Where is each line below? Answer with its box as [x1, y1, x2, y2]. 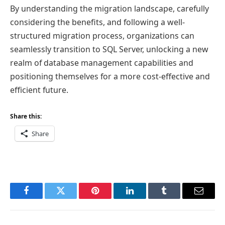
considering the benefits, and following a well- [10, 16, 185, 28]
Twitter [60, 193, 86, 203]
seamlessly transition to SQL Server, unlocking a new [10, 43, 208, 55]
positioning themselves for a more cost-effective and [10, 70, 210, 82]
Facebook [25, 193, 61, 203]
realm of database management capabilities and [10, 57, 193, 68]
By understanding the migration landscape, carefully [10, 3, 209, 14]
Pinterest [94, 193, 127, 203]
